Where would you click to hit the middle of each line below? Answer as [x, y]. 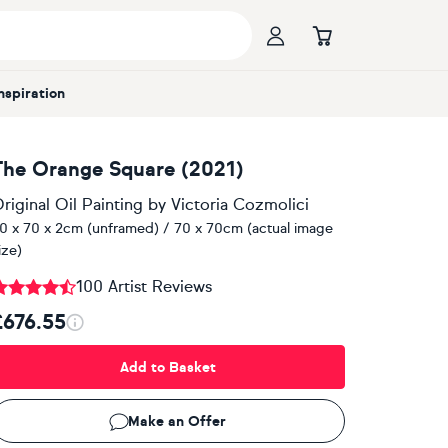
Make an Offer [176, 421]
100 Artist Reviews [143, 286]
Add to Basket [167, 367]
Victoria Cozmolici [239, 204]
